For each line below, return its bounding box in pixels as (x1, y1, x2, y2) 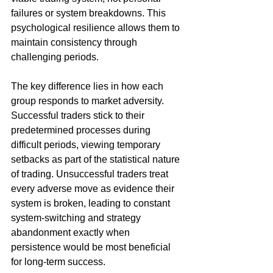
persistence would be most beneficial (11, 242, 173, 253)
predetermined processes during (11, 125, 153, 136)
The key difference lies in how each (11, 81, 166, 92)
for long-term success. (11, 257, 105, 268)
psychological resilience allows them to (11, 23, 182, 34)
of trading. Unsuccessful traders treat (11, 169, 171, 180)
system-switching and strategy (11, 213, 143, 224)
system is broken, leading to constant (11, 198, 172, 209)
